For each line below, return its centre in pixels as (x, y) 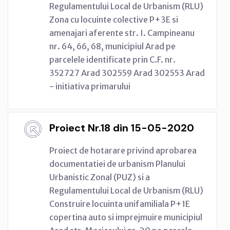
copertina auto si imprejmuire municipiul (126, 217)
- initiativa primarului (90, 86)
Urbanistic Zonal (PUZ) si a (100, 177)
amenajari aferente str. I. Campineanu (122, 33)
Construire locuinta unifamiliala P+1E (120, 204)
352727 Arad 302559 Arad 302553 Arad (127, 73)
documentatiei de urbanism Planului (117, 164)
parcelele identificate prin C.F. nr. (112, 59)
